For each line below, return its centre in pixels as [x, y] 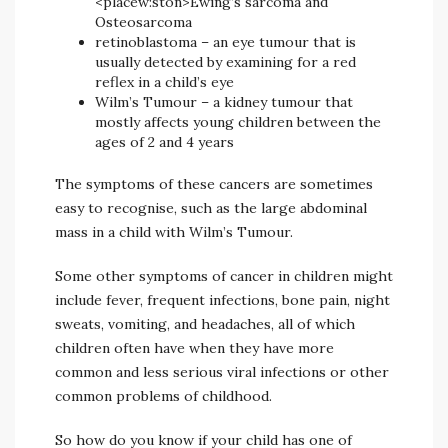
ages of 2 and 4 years [164, 142]
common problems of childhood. [163, 396]
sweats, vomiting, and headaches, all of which [205, 324]
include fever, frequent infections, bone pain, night [222, 300]
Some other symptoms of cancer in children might [224, 276]
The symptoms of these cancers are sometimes [214, 184]
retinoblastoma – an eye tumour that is [225, 42]
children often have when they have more [194, 348]
